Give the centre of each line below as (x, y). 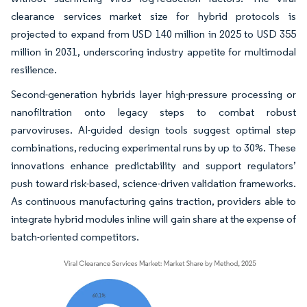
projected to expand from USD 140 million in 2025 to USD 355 (153, 34)
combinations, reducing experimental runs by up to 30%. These (153, 148)
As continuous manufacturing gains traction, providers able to (153, 201)
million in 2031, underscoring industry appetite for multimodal (153, 52)
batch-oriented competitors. (75, 237)
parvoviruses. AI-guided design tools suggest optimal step (153, 130)
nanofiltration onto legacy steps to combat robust (153, 112)
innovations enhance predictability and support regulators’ (153, 165)
